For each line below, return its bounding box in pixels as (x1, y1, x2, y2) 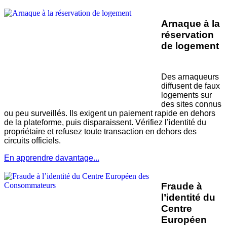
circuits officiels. (4, 136, 61, 145)
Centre (161, 203, 192, 214)
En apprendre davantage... (4, 153, 99, 162)
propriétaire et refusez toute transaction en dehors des (4, 127, 197, 136)
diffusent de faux (161, 81, 220, 90)
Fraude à (161, 181, 202, 192)
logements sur (161, 90, 212, 99)
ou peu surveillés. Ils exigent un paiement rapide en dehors (4, 108, 215, 118)
